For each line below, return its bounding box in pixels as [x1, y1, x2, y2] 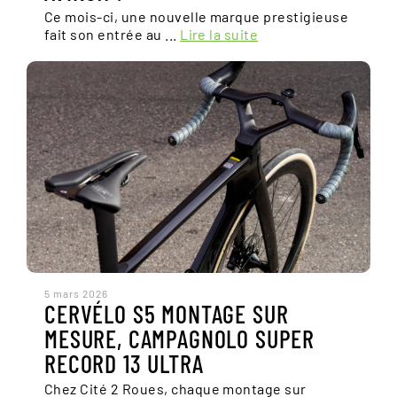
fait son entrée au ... [44, 26, 181, 43]
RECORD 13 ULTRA [44, 348, 204, 378]
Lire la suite [180, 26, 259, 43]
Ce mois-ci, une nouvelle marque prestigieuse [44, 8, 349, 25]
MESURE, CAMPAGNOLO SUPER [44, 323, 315, 354]
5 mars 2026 [44, 287, 108, 300]
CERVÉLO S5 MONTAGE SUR [44, 299, 289, 329]
